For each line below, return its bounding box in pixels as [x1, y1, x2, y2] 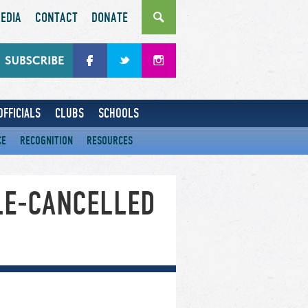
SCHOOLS [98, 106, 139, 120]
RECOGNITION [20, 134, 73, 147]
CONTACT [35, 10, 78, 25]
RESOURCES [87, 134, 133, 147]
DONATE [91, 10, 128, 25]
